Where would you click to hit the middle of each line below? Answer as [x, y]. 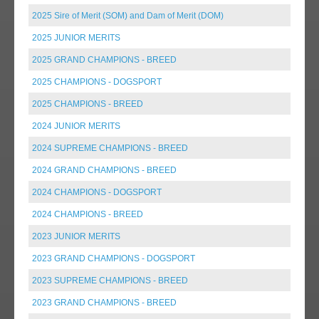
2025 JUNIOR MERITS [76, 37]
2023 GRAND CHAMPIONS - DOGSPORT [114, 258]
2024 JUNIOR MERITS [76, 126]
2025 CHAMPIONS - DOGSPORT [97, 82]
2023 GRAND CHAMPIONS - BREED [104, 302]
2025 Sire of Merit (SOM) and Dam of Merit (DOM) [128, 15]
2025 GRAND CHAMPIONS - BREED [104, 59]
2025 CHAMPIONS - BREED [88, 104]
